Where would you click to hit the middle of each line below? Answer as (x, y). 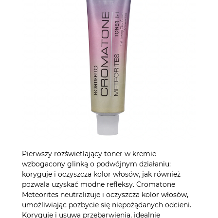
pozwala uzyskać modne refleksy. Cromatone (99, 184)
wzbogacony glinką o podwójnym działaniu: (96, 164)
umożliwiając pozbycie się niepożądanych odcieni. (107, 205)
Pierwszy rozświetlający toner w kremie (89, 154)
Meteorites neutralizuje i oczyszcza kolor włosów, (105, 194)
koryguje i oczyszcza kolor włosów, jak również (101, 174)
